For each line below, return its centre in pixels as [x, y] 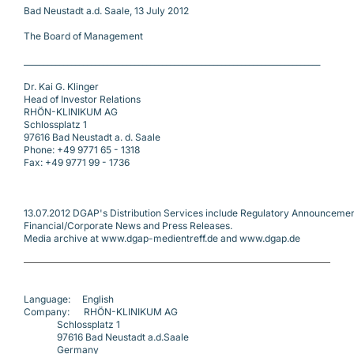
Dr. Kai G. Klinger [61, 87]
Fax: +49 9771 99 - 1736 [77, 163]
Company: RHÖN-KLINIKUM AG [101, 312]
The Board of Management [83, 36]
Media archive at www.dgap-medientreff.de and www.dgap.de [162, 239]
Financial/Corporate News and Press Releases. [128, 226]
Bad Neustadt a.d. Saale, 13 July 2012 [106, 11]
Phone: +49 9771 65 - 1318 [82, 150]
